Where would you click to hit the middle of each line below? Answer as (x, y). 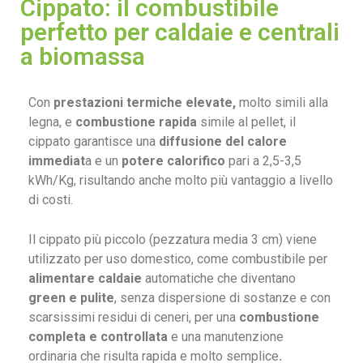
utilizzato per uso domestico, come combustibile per (178, 259)
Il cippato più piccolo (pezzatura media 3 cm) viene (173, 239)
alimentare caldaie (85, 278)
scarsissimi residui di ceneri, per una (134, 317)
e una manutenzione (227, 337)
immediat (57, 161)
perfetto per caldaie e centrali (180, 32)
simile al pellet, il (248, 122)
